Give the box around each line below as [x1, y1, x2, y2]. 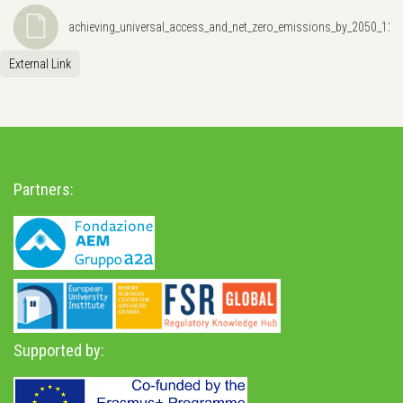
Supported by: [13, 340, 104, 360]
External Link [9, 56, 71, 71]
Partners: [13, 179, 74, 199]
